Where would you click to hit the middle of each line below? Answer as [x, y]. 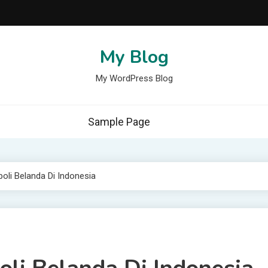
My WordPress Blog [134, 78]
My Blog [134, 57]
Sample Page [119, 122]
